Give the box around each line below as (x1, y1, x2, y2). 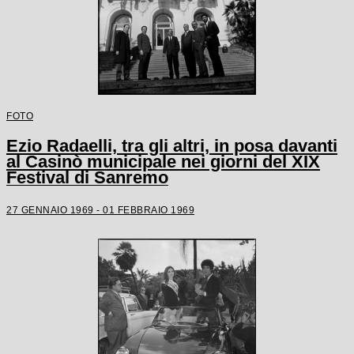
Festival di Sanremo (6, 168, 168, 187)
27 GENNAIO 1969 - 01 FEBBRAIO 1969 (6, 205, 194, 215)
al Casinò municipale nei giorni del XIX (6, 152, 320, 171)
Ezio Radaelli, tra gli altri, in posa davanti (6, 136, 337, 156)
